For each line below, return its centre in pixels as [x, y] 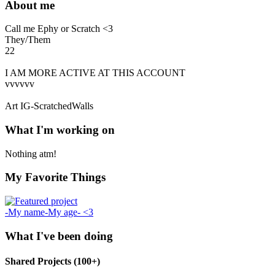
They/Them [28, 40]
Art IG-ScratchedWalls [49, 106]
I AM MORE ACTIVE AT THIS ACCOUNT [95, 73]
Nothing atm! [31, 153]
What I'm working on [60, 130]
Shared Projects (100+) [52, 261]
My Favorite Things [55, 177]
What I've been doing [59, 236]
